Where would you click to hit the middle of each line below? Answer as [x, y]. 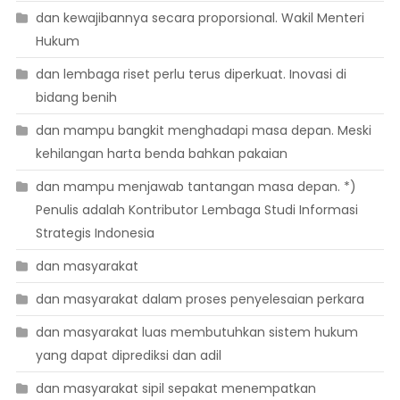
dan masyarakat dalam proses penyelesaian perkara [200, 299]
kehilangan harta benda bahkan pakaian [161, 153]
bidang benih [76, 97]
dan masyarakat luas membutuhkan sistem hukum [196, 332]
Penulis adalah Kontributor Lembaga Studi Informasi [196, 209]
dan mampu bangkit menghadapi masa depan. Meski [203, 130]
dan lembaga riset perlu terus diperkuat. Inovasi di [191, 74]
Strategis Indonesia [95, 233]
